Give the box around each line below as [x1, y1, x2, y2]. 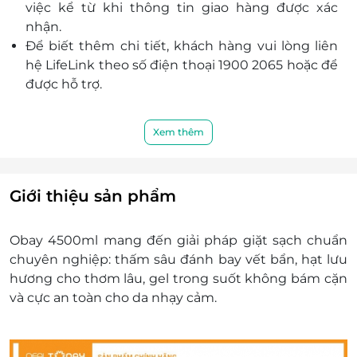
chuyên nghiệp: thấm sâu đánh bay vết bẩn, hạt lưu [10, 252, 347, 268]
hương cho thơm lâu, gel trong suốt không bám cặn [10, 271, 347, 287]
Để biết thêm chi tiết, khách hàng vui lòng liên [25, 38, 338, 54]
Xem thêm [153, 126, 204, 139]
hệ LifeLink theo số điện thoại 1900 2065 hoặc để [25, 57, 338, 73]
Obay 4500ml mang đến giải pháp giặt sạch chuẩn [10, 233, 347, 249]
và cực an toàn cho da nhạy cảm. [10, 290, 217, 306]
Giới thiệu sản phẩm [10, 186, 176, 206]
